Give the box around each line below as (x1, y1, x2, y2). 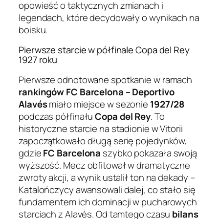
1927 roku (19, 53, 58, 66)
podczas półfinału (19, 109, 95, 123)
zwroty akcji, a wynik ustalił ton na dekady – (19, 171, 195, 184)
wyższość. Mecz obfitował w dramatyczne (19, 158, 191, 172)
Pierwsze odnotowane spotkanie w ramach (19, 73, 193, 86)
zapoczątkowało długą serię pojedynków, (19, 134, 188, 147)
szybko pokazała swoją (101, 146, 197, 159)
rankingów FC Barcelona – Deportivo (19, 85, 175, 98)
